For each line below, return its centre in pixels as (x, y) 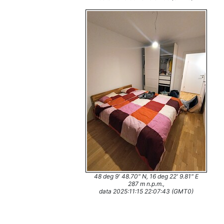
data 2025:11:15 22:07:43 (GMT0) (146, 191)
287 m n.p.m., (146, 184)
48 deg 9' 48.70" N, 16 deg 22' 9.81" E (146, 176)
